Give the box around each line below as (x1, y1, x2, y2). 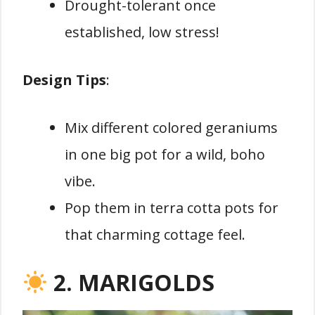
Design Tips (22, 70, 106, 90)
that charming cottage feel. (65, 225, 245, 245)
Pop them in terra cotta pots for (65, 198, 278, 218)
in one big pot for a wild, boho (65, 145, 265, 165)
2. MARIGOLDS (53, 267, 215, 298)
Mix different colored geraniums (65, 118, 278, 138)
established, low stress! (65, 22, 219, 42)
